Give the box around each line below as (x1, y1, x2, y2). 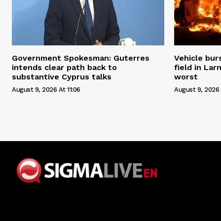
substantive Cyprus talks (12, 72, 111, 81)
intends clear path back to (12, 62, 117, 72)
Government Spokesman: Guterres (12, 53, 149, 63)
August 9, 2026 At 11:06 (12, 85, 80, 93)
